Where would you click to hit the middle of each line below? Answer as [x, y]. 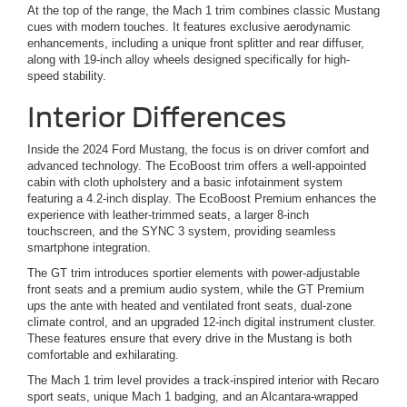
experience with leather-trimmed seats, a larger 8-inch [168, 215]
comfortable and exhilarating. [103, 355]
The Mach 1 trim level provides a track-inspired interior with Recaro [203, 381]
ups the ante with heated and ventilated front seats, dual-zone [189, 306]
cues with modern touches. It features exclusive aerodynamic [189, 27]
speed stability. [67, 76]
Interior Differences [157, 118]
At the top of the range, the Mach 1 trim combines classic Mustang [203, 11]
